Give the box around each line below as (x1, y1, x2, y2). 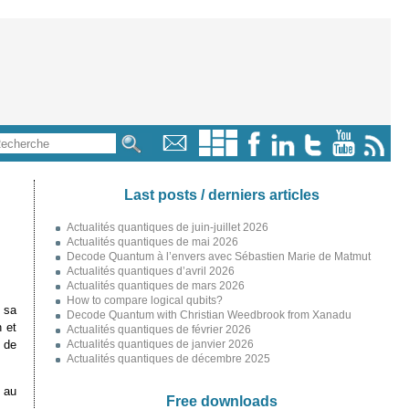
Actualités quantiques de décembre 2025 (66, 353, 270, 364)
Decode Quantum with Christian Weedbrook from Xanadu (66, 309, 351, 320)
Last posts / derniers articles (123, 186, 320, 203)
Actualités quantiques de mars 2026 (66, 280, 245, 291)
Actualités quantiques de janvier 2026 (66, 339, 254, 350)
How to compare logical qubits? (66, 295, 223, 306)
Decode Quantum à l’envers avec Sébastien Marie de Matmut (66, 251, 371, 262)
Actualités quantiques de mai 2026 (66, 236, 238, 247)
